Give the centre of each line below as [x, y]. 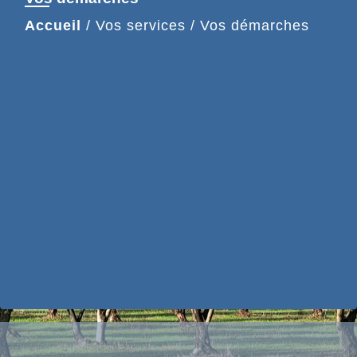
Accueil [53, 26]
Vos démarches [255, 26]
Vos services [141, 26]
